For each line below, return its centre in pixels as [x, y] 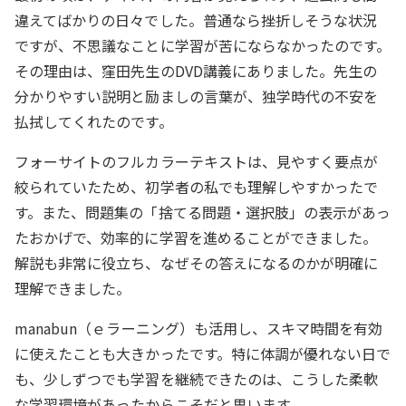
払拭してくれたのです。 [94, 121]
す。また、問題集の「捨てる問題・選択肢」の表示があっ [203, 212]
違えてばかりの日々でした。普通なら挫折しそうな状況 [196, 19]
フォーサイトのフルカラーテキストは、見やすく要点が [197, 161]
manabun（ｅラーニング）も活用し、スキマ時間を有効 [199, 328]
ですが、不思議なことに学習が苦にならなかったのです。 [203, 45]
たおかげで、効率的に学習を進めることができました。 [196, 237]
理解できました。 [73, 288]
